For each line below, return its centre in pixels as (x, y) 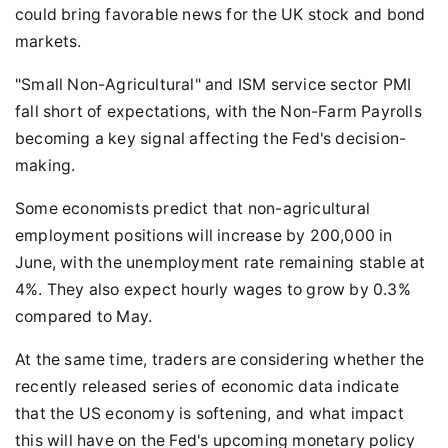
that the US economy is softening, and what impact (209, 413)
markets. (48, 41)
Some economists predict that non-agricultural (193, 208)
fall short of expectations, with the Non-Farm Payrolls (218, 111)
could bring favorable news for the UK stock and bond (220, 14)
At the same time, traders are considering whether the (220, 359)
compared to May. (84, 316)
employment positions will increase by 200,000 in (204, 235)
